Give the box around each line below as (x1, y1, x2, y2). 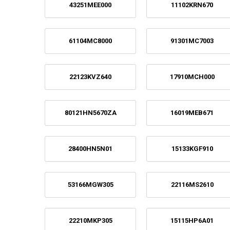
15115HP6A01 (170, 216, 214, 224)
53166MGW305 (67, 180, 113, 188)
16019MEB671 (170, 108, 214, 117)
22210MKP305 (68, 216, 112, 224)
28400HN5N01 (68, 144, 113, 152)
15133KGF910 (171, 144, 213, 152)
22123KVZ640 (69, 72, 112, 81)
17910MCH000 (169, 72, 215, 81)
